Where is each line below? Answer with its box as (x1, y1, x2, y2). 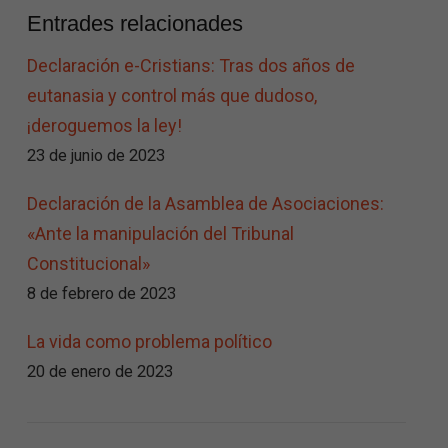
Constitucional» (27, 252, 150, 274)
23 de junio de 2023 (27, 145, 165, 165)
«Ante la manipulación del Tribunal (27, 222, 294, 244)
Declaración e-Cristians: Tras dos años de (27, 54, 355, 76)
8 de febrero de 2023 (27, 283, 176, 303)
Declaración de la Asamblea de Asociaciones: (27, 192, 384, 214)
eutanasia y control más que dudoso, (27, 84, 317, 106)
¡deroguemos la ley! (27, 114, 182, 136)
